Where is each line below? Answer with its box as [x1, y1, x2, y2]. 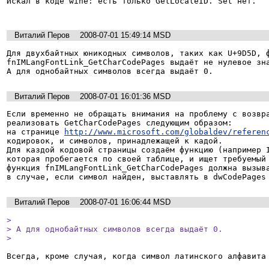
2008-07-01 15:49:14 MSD [80, 31, 171, 40]
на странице [7, 127, 64, 137]
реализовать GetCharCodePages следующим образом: [7, 118, 232, 128]
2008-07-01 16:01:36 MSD [80, 91, 171, 101]
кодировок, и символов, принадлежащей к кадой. [7, 136, 223, 146]
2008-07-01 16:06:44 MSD [80, 198, 171, 207]
